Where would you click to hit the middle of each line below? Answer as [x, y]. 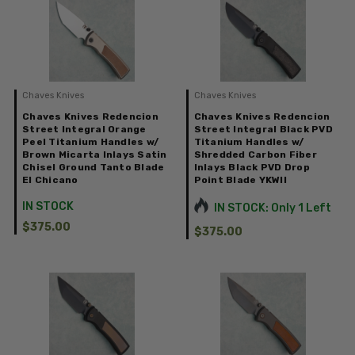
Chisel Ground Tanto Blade [94, 168]
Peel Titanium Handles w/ [90, 142]
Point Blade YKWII [240, 180]
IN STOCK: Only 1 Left [272, 208]
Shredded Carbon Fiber [255, 155]
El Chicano [50, 180]
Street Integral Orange [84, 130]
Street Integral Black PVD [263, 130]
